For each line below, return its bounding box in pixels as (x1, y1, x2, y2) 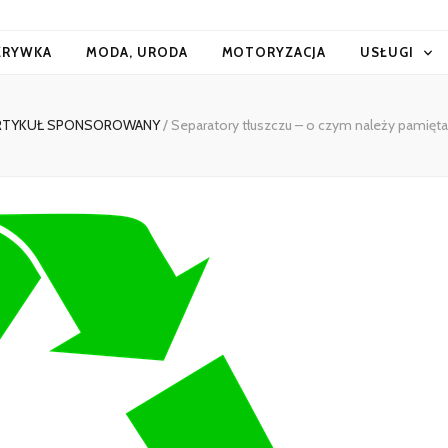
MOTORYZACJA (221, 44, 327, 60)
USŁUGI (360, 44, 415, 60)
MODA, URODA (85, 44, 188, 60)
